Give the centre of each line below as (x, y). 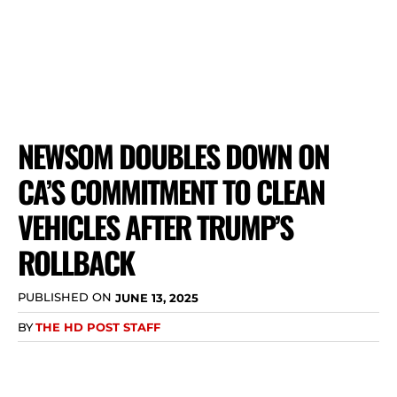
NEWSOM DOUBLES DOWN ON (173, 156)
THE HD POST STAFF (98, 327)
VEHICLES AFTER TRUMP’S (155, 226)
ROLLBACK (76, 262)
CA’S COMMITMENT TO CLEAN (171, 191)
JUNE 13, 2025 (157, 297)
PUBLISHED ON (65, 297)
